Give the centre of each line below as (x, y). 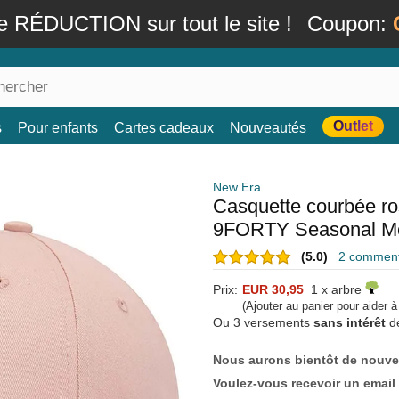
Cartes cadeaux (164, 128)
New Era (237, 187)
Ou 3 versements (263, 322)
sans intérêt (350, 322)
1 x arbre (334, 289)
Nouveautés (268, 128)
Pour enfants (58, 128)
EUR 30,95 (273, 289)
